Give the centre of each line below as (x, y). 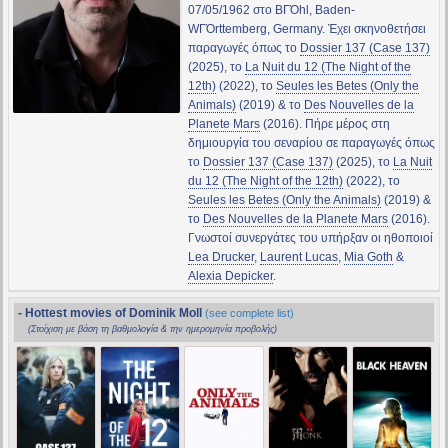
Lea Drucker (220, 257)
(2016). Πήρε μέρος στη (324, 124)
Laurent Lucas (298, 257)
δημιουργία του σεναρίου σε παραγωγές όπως (311, 143)
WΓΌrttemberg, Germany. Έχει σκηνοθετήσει (306, 29)
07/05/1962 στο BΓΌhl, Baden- (271, 10)
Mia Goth (368, 257)
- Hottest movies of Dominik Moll (111, 313)
